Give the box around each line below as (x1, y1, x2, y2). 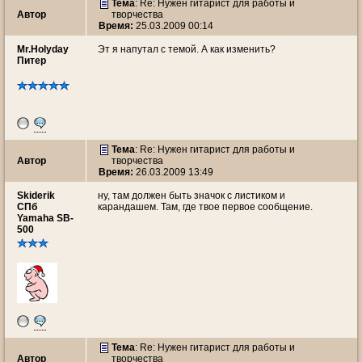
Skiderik (17, 190, 55, 201)
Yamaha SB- (17, 213, 74, 224)
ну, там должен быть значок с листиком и (98, 190, 285, 201)
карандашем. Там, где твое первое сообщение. (98, 201, 313, 213)
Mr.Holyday (17, 44, 69, 55)
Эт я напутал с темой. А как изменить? (98, 44, 276, 55)
